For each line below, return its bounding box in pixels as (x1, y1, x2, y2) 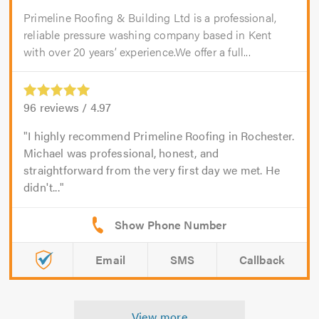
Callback (239, 251, 286, 268)
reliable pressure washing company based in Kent (23, 26, 272, 43)
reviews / (36, 98, 90, 115)
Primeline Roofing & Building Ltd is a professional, (23, 9, 277, 26)
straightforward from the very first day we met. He (23, 161, 281, 178)
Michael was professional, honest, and (23, 144, 219, 161)
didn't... (23, 178, 60, 195)
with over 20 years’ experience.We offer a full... (23, 43, 251, 60)
